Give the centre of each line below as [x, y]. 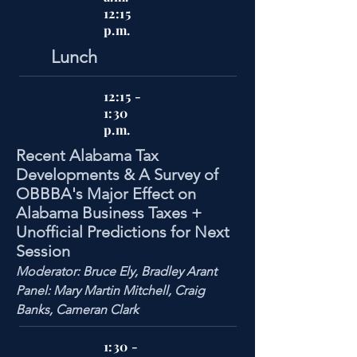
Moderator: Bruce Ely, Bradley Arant [116, 271]
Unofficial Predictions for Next [123, 232]
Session [43, 251]
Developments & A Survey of [117, 175]
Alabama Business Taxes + [109, 213]
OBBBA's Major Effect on [106, 194]
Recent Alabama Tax [87, 155]
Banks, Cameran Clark [77, 310]
